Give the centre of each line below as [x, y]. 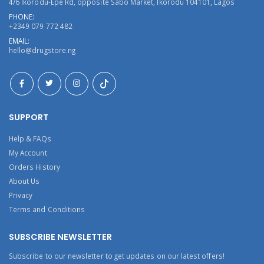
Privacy [21, 195]
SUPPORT [29, 117]
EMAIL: [19, 40]
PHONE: [22, 16]
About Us [24, 181]
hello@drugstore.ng [42, 50]
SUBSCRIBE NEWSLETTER [60, 237]
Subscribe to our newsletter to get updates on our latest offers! [117, 256]
